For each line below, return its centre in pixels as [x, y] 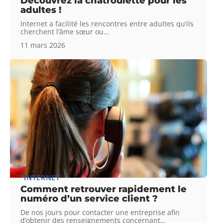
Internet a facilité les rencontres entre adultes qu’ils [107, 24]
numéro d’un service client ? [89, 198]
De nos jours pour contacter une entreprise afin [100, 212]
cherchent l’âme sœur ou [62, 32]
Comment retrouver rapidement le [104, 189]
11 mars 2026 [43, 45]
